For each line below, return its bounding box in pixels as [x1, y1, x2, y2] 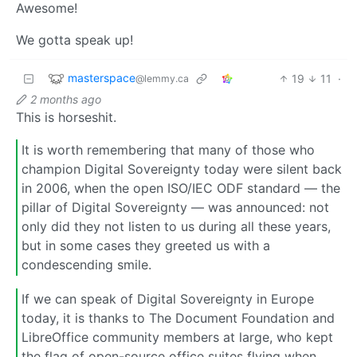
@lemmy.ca [135, 72, 189, 84]
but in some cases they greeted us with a [22, 237, 270, 254]
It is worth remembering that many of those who [22, 142, 315, 159]
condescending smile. [22, 257, 151, 273]
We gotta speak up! [16, 31, 133, 48]
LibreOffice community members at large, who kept [22, 329, 333, 346]
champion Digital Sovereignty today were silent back [22, 161, 342, 178]
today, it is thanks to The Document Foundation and [22, 310, 335, 327]
